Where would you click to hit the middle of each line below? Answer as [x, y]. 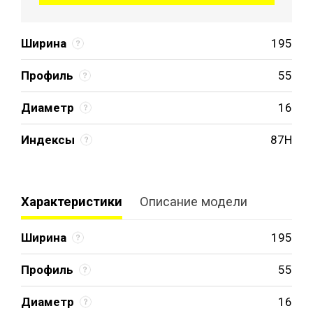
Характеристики [72, 202]
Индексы [48, 139]
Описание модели [194, 202]
